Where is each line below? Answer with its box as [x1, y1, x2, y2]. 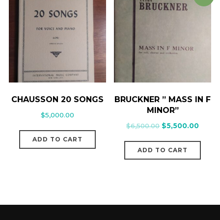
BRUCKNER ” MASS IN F [114, 94, 211, 104]
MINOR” [146, 105, 179, 115]
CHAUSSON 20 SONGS [11, 94, 104, 104]
